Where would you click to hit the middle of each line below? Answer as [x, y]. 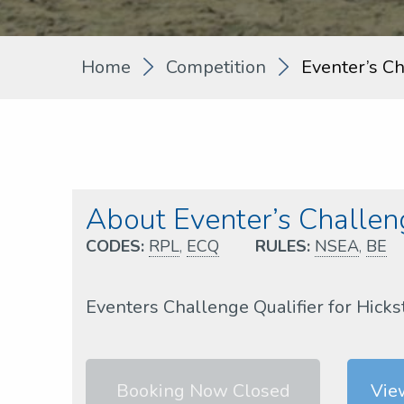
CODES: [115, 247]
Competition [216, 68]
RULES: [283, 247]
